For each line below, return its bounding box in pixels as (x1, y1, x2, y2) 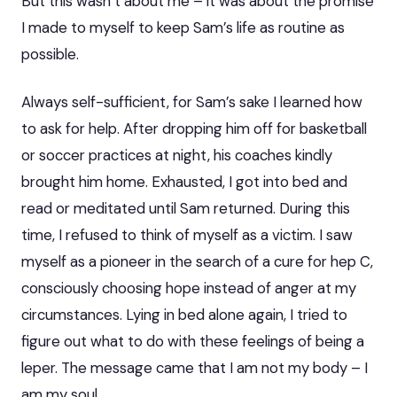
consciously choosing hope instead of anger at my (21, 277, 356, 298)
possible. (21, 43, 79, 64)
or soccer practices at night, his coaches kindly (21, 144, 332, 165)
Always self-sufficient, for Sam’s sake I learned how (21, 91, 362, 112)
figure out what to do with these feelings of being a (21, 331, 364, 351)
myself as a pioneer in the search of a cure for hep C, (21, 251, 373, 271)
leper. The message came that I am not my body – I (21, 357, 368, 378)
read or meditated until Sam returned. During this (21, 198, 350, 218)
